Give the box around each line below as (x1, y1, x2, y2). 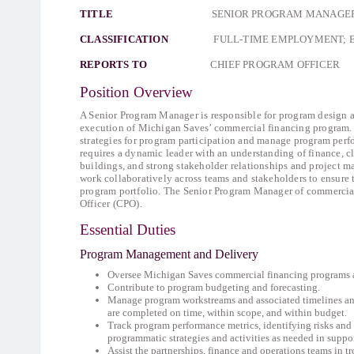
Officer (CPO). (80, 198, 142, 209)
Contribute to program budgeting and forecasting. (107, 281, 320, 293)
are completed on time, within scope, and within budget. (107, 307, 347, 318)
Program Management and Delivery (80, 247, 258, 261)
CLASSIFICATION (80, 33, 214, 45)
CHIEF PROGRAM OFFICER (210, 58, 341, 70)
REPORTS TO (80, 58, 210, 70)
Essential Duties (80, 221, 175, 238)
